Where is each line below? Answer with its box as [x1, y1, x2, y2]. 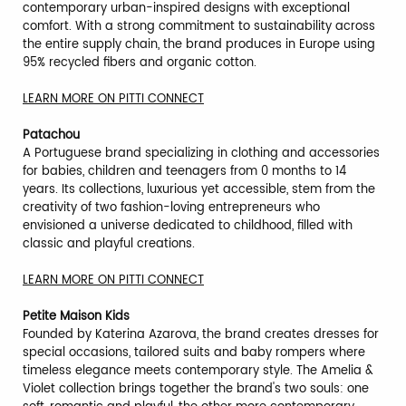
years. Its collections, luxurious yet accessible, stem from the [23, 180, 375, 200]
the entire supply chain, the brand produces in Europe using [23, 35, 375, 55]
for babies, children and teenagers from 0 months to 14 [23, 162, 346, 182]
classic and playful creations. [23, 235, 195, 255]
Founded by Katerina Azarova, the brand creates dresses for [23, 325, 379, 345]
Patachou [23, 126, 80, 146]
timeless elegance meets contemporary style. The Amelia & [23, 362, 373, 382]
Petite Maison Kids [23, 307, 130, 327]
